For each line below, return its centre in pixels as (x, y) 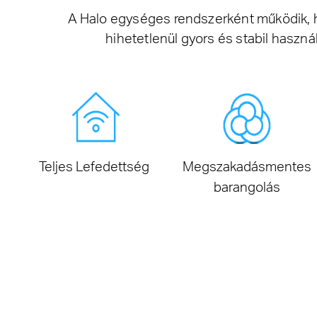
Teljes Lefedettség (94, 167)
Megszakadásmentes (247, 167)
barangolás (247, 187)
